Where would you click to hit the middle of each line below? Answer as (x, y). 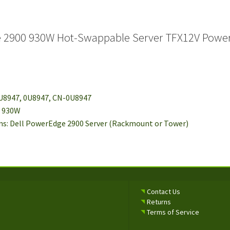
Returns (159, 202)
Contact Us (164, 191)
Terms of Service (173, 212)
